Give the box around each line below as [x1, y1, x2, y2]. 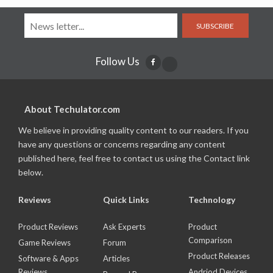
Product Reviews [18, 222, 78, 232]
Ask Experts [103, 222, 146, 232]
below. [18, 167, 43, 178]
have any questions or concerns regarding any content [18, 139, 225, 150]
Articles [103, 253, 130, 264]
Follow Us [96, 55, 140, 68]
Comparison [188, 235, 232, 246]
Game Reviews [18, 238, 71, 248]
